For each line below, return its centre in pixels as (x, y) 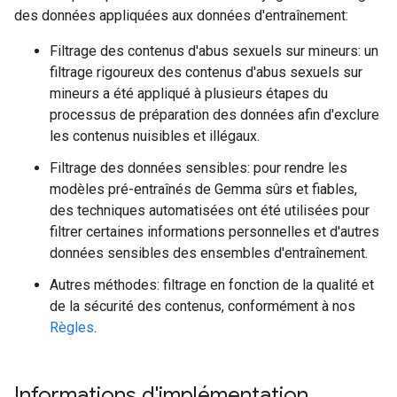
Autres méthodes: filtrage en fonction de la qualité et (212, 285)
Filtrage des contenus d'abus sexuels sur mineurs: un (214, 51)
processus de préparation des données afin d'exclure (214, 115)
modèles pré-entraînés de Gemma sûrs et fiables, (203, 189)
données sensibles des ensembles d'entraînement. (209, 253)
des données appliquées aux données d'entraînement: (181, 16)
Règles (72, 327)
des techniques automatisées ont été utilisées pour (210, 210)
